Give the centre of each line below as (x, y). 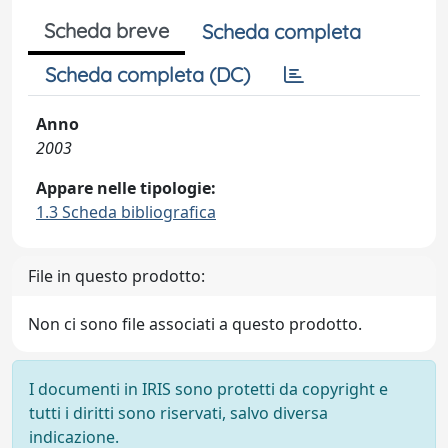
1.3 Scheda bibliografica (126, 212)
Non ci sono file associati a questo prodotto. (195, 324)
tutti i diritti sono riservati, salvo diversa (178, 413)
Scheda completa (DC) (147, 74)
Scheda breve (106, 30)
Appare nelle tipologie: (126, 188)
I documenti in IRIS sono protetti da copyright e (208, 389)
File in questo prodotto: (116, 276)
